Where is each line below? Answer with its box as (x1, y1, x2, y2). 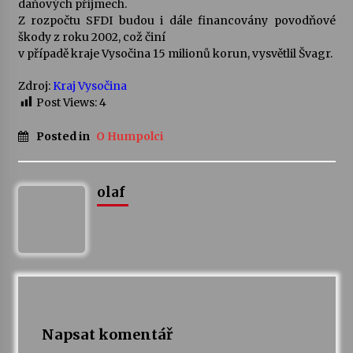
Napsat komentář (41, 325, 173, 344)
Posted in (35, 129, 92, 144)
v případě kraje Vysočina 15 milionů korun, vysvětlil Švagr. (17, 46, 333, 61)
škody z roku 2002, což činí (17, 30, 165, 44)
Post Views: (35, 95, 97, 110)
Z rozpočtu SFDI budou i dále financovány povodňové (17, 13, 336, 28)
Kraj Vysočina (52, 79, 127, 93)
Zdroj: (17, 79, 53, 93)
